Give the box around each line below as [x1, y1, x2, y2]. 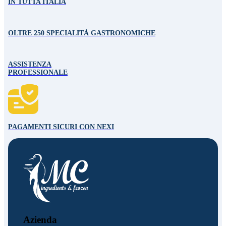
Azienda [23, 214, 57, 225]
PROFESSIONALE [8, 69, 68, 77]
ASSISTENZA [8, 61, 51, 69]
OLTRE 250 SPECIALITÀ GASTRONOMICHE [8, 29, 155, 37]
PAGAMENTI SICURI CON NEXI [8, 123, 114, 131]
